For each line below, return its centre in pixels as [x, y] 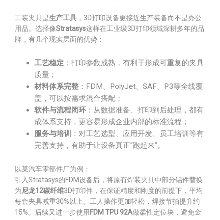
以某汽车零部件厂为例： [53, 169]
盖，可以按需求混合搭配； [79, 98]
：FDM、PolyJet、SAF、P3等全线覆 [141, 86]
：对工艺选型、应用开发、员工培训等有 [137, 134]
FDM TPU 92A [111, 212]
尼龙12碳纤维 [43, 191]
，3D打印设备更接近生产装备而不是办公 [139, 18]
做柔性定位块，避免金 [167, 212]
